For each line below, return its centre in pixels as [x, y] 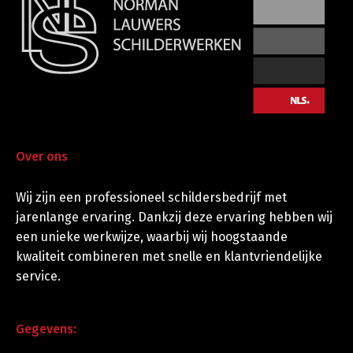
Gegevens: [46, 329]
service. [38, 276]
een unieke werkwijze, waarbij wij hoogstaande [152, 237]
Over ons [42, 156]
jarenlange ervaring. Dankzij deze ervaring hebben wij [174, 217]
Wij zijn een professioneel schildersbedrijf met [151, 197]
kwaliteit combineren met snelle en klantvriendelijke [169, 256]
